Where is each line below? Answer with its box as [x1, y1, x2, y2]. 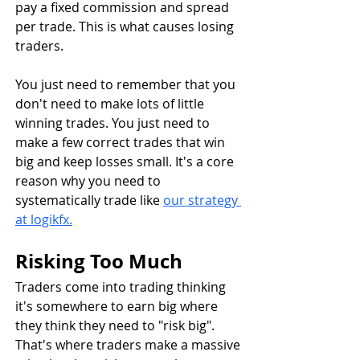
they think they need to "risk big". [15, 316, 218, 334]
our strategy [163, 190, 241, 209]
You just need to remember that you [15, 75, 239, 93]
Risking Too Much [15, 247, 182, 275]
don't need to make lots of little [15, 94, 207, 112]
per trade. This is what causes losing [15, 17, 237, 35]
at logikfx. [15, 210, 72, 228]
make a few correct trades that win [15, 133, 228, 151]
